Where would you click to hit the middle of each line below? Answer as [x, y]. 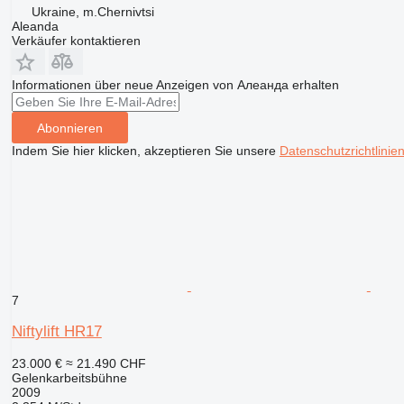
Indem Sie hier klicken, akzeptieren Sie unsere [145, 151]
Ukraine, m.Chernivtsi [92, 12]
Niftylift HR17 [56, 332]
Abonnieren [69, 128]
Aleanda [35, 27]
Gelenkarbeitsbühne [69, 378]
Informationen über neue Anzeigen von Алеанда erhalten [175, 85]
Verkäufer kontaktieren [76, 41]
